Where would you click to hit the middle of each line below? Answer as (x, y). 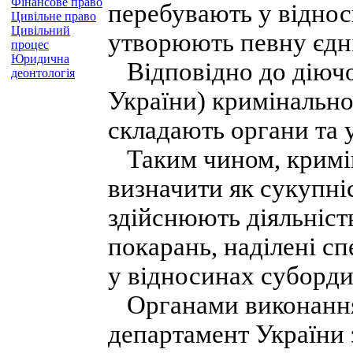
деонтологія (43, 73)
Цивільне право (54, 16)
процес (30, 45)
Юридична (40, 59)
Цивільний (41, 30)
